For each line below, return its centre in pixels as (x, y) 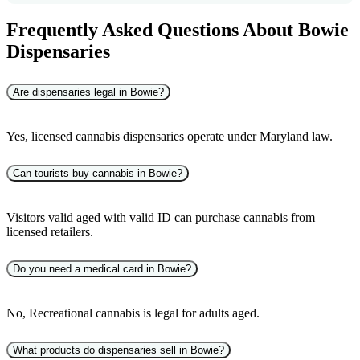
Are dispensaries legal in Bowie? (88, 92)
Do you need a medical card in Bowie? (102, 268)
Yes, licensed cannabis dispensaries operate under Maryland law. (170, 137)
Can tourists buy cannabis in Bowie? (98, 174)
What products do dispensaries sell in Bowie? (119, 350)
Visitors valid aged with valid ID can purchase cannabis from (161, 218)
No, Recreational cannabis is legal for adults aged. (133, 313)
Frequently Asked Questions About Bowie (178, 30)
